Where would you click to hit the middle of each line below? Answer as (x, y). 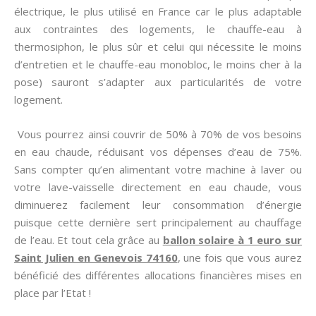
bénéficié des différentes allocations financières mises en (158, 275)
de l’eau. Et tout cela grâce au (89, 240)
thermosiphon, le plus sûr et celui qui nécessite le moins (158, 47)
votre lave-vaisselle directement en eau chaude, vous (158, 187)
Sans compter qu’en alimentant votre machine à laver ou (158, 169)
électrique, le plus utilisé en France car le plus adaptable (158, 11)
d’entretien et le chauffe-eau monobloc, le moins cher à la (158, 64)
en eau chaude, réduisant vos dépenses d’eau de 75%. (158, 152)
